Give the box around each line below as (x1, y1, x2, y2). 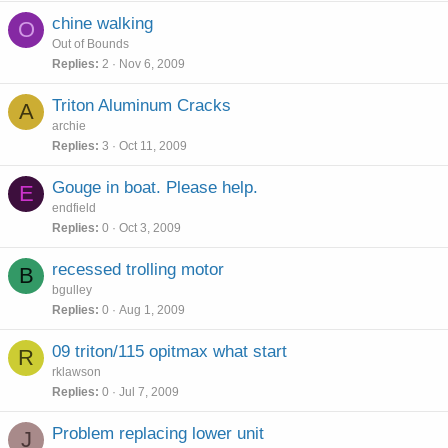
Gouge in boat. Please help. (52, 178, 258, 197)
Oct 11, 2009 (119, 138, 187, 153)
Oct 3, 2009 (119, 220, 181, 235)
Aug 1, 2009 (119, 302, 185, 317)
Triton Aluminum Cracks (52, 96, 231, 115)
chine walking (52, 14, 153, 33)
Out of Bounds (52, 37, 129, 51)
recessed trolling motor (52, 260, 224, 279)
